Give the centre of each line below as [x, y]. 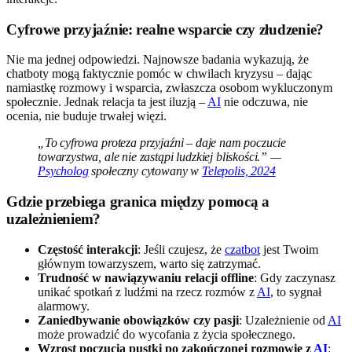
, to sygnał [296, 291]
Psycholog [63, 171]
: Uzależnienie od [283, 320]
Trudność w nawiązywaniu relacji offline [146, 277]
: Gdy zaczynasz [295, 277]
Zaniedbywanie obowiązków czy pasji [138, 320]
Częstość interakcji [88, 249]
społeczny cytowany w [145, 171]
